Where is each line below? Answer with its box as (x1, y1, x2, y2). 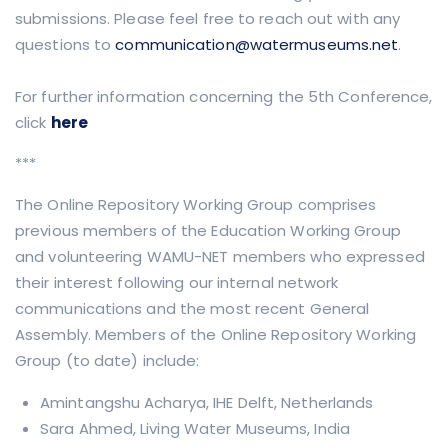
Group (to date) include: (15, 350, 200, 372)
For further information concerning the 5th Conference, (15, 86, 433, 108)
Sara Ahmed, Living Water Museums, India (40, 418, 350, 440)
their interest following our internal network (15, 272, 339, 294)
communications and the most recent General (15, 298, 370, 320)
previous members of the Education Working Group (15, 220, 401, 242)
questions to (15, 34, 116, 56)
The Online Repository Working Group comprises (15, 194, 377, 216)
